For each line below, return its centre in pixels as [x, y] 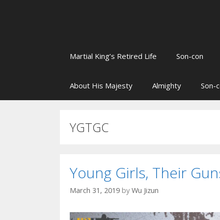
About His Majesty [101, 85]
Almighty [167, 85]
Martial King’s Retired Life [113, 56]
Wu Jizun [145, 191]
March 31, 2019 [95, 191]
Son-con [190, 56]
